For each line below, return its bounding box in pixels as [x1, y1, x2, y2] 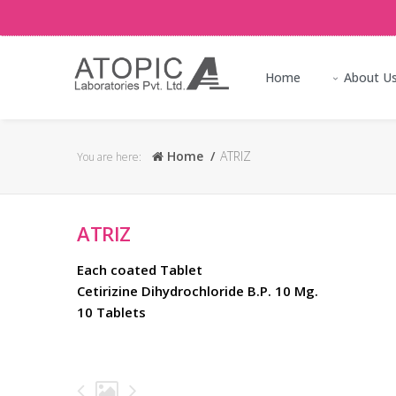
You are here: [77, 149, 141, 164]
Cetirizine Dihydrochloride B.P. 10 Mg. [77, 282, 318, 300]
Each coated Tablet [77, 261, 202, 278]
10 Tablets [77, 303, 146, 321]
